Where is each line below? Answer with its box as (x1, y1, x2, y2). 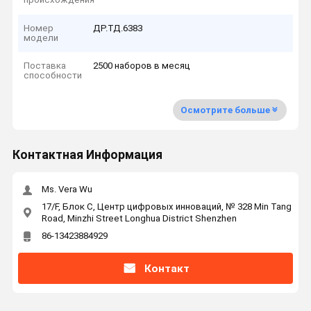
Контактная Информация (12, 148, 162, 162)
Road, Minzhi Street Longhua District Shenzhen (41, 212, 237, 224)
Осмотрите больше (180, 104, 270, 115)
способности (24, 70, 83, 81)
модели (24, 32, 59, 43)
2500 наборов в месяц (93, 60, 191, 72)
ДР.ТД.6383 (93, 22, 143, 33)
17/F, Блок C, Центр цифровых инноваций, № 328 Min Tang (41, 201, 292, 212)
